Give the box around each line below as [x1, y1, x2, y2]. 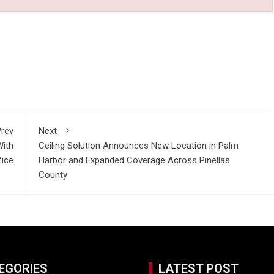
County [38, 169, 67, 181]
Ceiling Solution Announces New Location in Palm [38, 140, 239, 152]
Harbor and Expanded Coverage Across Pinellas [38, 155, 230, 166]
